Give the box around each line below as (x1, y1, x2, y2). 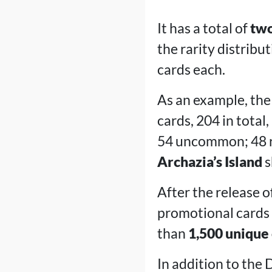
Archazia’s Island (157, 153, 262, 170)
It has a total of (157, 19, 250, 36)
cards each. (157, 61, 225, 78)
